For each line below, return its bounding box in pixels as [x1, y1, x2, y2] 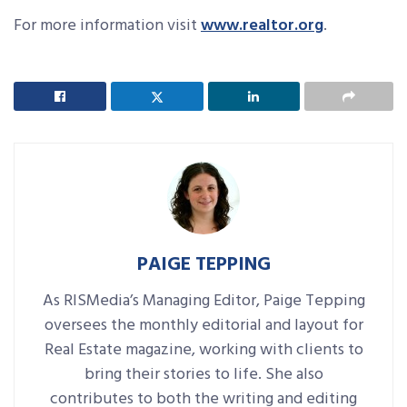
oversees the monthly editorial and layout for [44, 313, 363, 339]
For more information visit [14, 13, 201, 39]
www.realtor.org [201, 13, 323, 39]
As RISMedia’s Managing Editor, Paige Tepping [42, 288, 365, 314]
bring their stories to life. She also [84, 362, 323, 388]
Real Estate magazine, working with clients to [44, 337, 363, 363]
